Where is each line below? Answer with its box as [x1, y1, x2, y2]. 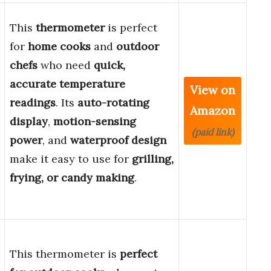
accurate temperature [10, 77, 125, 91]
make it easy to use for [10, 152, 132, 166]
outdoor [116, 39, 159, 54]
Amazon [190, 103, 235, 119]
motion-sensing [53, 114, 136, 129]
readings [10, 96, 56, 110]
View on [190, 82, 235, 98]
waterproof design [70, 133, 166, 148]
